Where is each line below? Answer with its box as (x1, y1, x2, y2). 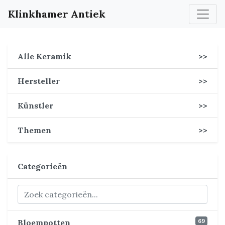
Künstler (18, 100, 53, 110)
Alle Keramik (18, 51, 71, 61)
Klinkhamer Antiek (8, 8, 105, 20)
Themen (18, 125, 51, 135)
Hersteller (18, 76, 60, 86)
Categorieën (18, 161, 67, 171)
